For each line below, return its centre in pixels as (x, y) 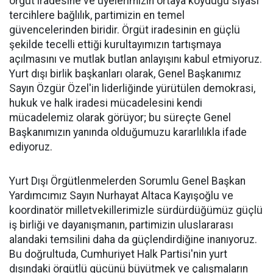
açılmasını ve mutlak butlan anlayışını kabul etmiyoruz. (136, 59)
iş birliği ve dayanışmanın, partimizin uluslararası (121, 225)
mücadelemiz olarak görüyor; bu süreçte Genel (120, 118)
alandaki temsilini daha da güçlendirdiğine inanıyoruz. (133, 240)
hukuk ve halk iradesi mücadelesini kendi (106, 103)
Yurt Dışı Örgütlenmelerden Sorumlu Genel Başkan (127, 181)
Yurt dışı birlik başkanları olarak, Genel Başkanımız (125, 74)
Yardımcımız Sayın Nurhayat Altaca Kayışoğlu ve (121, 196)
